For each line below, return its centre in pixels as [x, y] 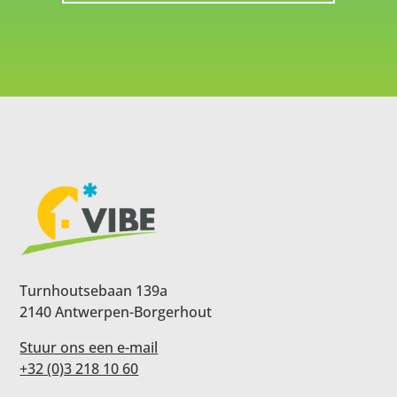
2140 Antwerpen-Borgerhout [116, 311]
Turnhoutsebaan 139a [94, 290]
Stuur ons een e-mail [89, 347]
